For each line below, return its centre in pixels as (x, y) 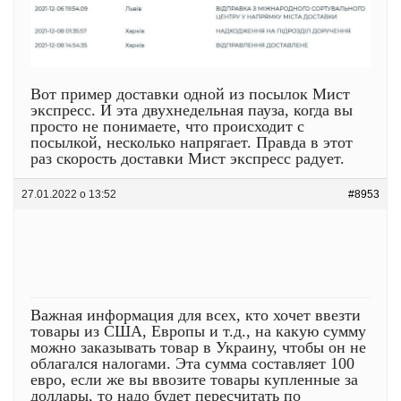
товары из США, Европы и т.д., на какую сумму (198, 331)
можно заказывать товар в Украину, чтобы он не (198, 347)
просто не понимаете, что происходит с (167, 126)
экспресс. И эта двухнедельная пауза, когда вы (192, 110)
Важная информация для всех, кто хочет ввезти (196, 315)
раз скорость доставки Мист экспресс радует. (188, 158)
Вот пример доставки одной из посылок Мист (190, 94)
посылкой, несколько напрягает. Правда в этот (192, 142)
